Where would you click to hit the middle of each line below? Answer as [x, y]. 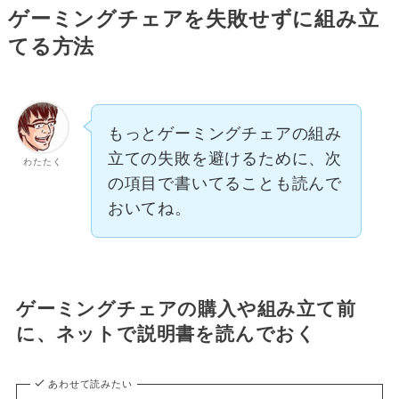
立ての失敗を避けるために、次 [225, 159]
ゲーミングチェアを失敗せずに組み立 [193, 20]
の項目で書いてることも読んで [225, 184]
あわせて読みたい [90, 383]
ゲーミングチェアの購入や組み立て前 [186, 309]
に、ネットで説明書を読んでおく [166, 334]
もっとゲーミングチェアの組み [225, 134]
